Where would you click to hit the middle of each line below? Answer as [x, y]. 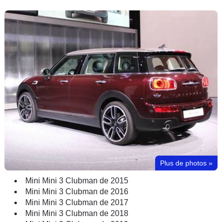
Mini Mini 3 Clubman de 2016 [77, 191]
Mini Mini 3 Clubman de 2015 [77, 180]
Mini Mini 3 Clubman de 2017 [77, 202]
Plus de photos [183, 163]
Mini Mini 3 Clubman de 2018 [77, 213]
